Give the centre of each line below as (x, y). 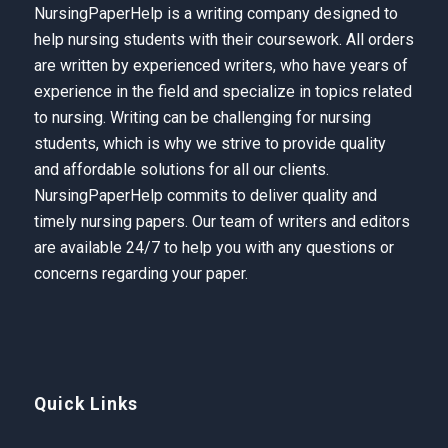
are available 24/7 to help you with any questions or (213, 247)
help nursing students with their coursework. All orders (223, 39)
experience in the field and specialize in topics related (222, 91)
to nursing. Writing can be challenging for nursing (202, 117)
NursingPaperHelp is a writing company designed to (215, 13)
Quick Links (85, 404)
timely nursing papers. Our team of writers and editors (221, 221)
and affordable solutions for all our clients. (181, 169)
